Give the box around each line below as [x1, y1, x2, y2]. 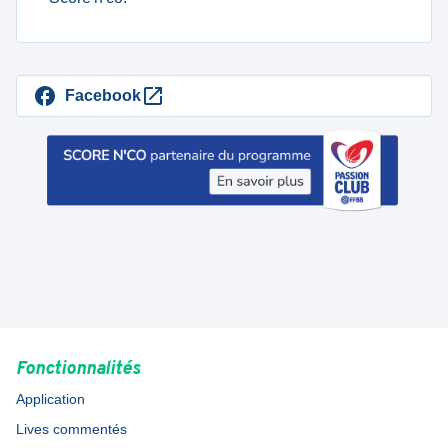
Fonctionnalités [16, 358, 140, 381]
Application [16, 391, 85, 407]
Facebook [65, 87, 141, 104]
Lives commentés [16, 421, 127, 437]
